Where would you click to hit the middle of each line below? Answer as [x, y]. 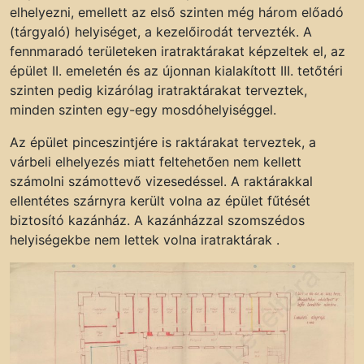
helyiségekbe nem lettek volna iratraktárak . [145, 240]
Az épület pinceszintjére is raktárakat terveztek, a [163, 143]
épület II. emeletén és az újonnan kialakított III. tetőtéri [176, 71]
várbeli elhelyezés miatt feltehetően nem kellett [156, 162]
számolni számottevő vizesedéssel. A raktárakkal [161, 182]
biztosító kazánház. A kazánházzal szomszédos [157, 221]
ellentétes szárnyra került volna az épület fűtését [160, 201]
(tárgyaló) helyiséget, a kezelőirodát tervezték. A [161, 32]
